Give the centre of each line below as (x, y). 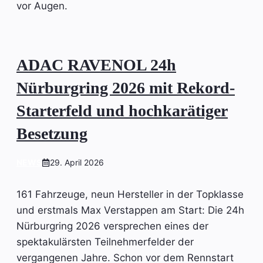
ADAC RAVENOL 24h (96, 65)
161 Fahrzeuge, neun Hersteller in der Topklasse (130, 195)
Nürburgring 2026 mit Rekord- (126, 88)
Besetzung (52, 134)
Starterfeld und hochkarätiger (122, 111)
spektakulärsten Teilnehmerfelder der (105, 242)
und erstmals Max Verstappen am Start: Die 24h (130, 210)
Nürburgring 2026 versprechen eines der (112, 226)
